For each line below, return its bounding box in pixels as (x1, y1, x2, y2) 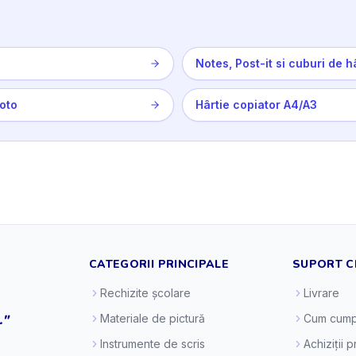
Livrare (304, 286, 339, 300)
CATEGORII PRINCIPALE (89, 257, 229, 272)
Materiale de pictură (100, 311, 205, 325)
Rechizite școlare (100, 286, 191, 300)
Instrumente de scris (100, 337, 205, 350)
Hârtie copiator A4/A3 (195, 98, 317, 111)
